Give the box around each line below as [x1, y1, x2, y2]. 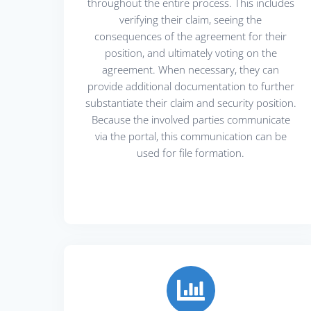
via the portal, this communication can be [94, 128, 287, 143]
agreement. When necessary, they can [102, 62, 280, 76]
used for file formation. [137, 145, 245, 160]
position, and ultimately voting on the [104, 45, 277, 60]
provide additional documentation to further [87, 78, 294, 93]
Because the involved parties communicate [91, 112, 290, 126]
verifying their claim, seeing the [119, 12, 262, 26]
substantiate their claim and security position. [85, 95, 296, 110]
